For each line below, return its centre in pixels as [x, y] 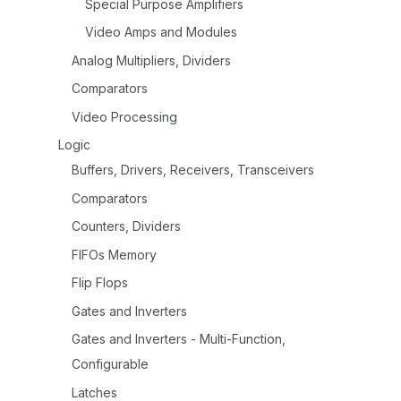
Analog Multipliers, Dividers [151, 60]
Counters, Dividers [126, 226]
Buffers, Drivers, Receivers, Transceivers [193, 170]
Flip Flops [100, 283]
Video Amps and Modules [161, 32]
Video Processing [124, 116]
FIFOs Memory [114, 254]
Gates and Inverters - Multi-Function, [179, 339]
